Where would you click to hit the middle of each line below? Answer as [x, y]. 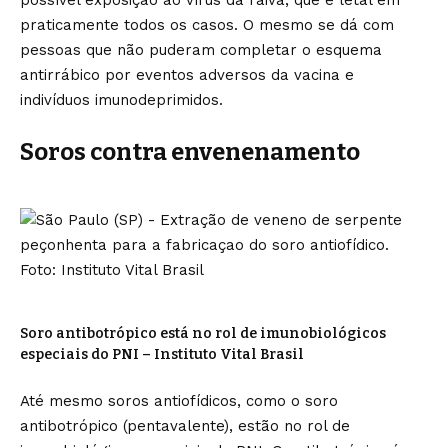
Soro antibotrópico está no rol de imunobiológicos [203, 333]
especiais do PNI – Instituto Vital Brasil [162, 354]
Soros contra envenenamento [190, 152]
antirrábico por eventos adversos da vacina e [187, 75]
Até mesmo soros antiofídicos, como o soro [179, 401]
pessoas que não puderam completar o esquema [201, 50]
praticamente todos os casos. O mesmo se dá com [207, 25]
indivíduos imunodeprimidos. [121, 100]
